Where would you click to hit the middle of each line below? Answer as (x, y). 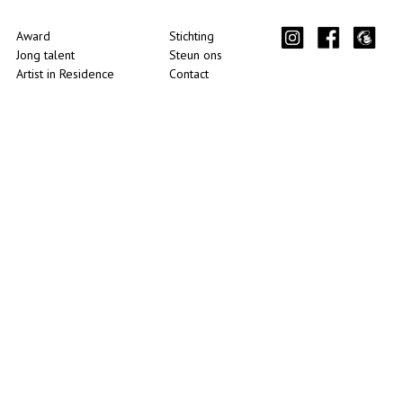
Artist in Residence (66, 74)
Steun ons (196, 55)
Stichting (192, 36)
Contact (189, 74)
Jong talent (46, 55)
